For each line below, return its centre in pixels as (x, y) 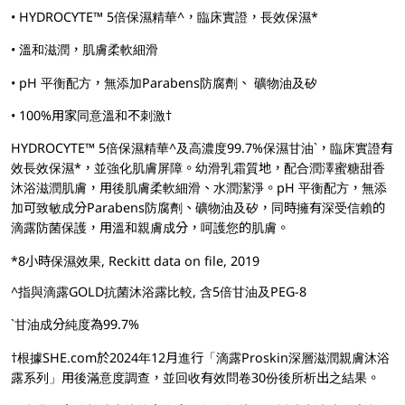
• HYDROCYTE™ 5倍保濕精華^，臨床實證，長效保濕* (164, 17)
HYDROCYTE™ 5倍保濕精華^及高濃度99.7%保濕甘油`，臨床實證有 (202, 148)
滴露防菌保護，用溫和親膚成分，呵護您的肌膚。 (150, 228)
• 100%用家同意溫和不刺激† (91, 116)
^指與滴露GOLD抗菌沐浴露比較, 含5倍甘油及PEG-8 (158, 292)
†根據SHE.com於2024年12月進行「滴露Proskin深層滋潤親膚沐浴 (200, 357)
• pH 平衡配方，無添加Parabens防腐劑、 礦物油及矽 (164, 82)
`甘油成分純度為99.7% (75, 325)
